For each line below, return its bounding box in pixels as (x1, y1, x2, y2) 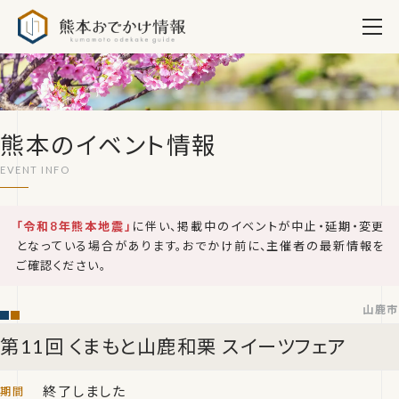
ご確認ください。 (16, 258, 107, 273)
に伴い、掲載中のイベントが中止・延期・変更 (131, 219, 385, 233)
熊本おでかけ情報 (185, 4, 302, 20)
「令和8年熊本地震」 (16, 219, 132, 233)
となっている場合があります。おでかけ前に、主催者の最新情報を (16, 239, 385, 253)
